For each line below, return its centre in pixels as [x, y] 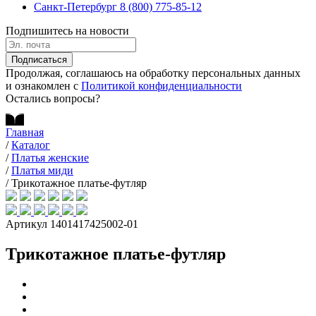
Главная [25, 132]
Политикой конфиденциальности [162, 86]
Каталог [31, 145]
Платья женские [50, 158]
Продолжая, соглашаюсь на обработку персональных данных [153, 73]
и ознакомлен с [43, 86]
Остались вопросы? [53, 98]
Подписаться [39, 60]
